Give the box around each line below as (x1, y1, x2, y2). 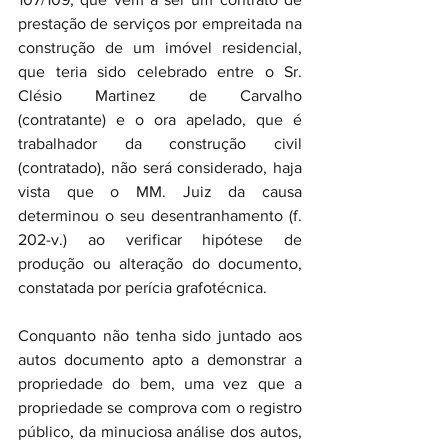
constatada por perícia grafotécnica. (18, 279, 267, 296)
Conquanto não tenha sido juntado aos (18, 327, 302, 344)
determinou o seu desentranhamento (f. (18, 207, 302, 224)
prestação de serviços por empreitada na (18, 15, 302, 32)
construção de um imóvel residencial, (18, 39, 302, 56)
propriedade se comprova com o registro (18, 399, 302, 416)
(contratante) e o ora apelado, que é (18, 111, 302, 128)
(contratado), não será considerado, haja (18, 159, 302, 176)
